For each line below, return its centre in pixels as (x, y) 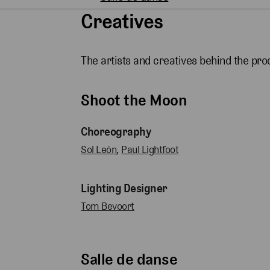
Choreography (116, 132)
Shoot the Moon (134, 100)
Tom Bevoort (108, 206)
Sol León (99, 150)
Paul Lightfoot (150, 150)
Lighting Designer (124, 189)
